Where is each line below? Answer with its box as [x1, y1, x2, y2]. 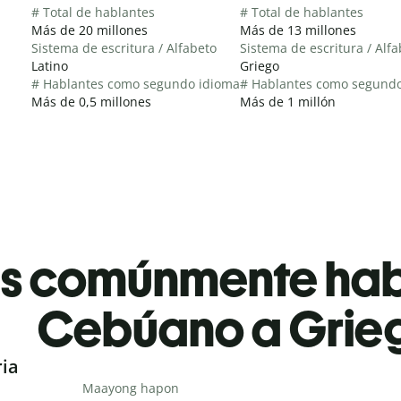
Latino [31, 56, 68, 74]
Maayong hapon [81, 379, 179, 397]
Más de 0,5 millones [31, 92, 151, 110]
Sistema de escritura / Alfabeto [31, 38, 217, 56]
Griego [240, 56, 279, 74]
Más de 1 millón [240, 92, 336, 110]
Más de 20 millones [31, 21, 148, 38]
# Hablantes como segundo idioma [31, 74, 240, 92]
